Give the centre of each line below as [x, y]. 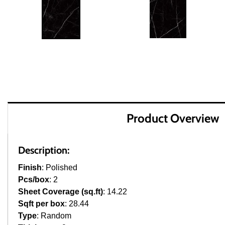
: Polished [60, 167]
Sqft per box [41, 204]
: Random [54, 216]
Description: [44, 150]
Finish [30, 167]
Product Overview [173, 118]
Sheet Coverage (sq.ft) [61, 192]
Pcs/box [34, 180]
